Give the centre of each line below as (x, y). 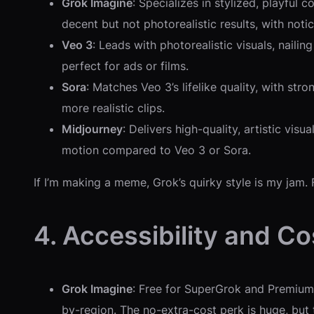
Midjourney (92, 129)
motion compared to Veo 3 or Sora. (156, 150)
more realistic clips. (113, 108)
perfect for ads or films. (125, 66)
